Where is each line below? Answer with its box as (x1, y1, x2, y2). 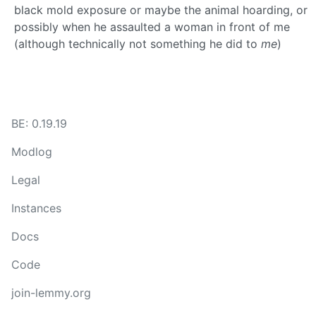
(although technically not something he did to (14, 37, 261, 51)
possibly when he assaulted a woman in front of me (14, 20, 290, 35)
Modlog (11, 145, 52, 159)
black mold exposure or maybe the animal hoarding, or (14, 3, 308, 18)
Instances (11, 201, 61, 215)
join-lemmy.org (11, 286, 91, 300)
